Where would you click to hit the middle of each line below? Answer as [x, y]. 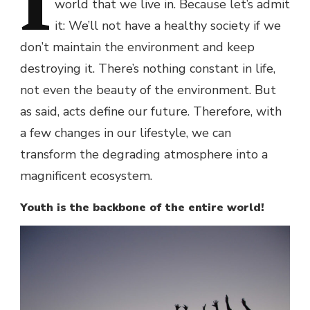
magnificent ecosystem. [86, 176]
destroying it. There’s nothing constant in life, [148, 69]
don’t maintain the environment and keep [137, 47]
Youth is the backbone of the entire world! [142, 208]
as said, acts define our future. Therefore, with [151, 112]
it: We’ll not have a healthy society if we [168, 26]
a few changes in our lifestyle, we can [126, 133]
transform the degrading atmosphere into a [144, 155]
